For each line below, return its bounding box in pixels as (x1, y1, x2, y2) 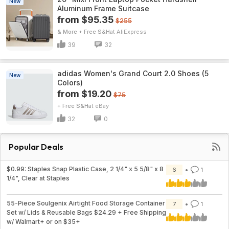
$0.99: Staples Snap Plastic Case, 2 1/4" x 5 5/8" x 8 (7, 165, 164, 173)
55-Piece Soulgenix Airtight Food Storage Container (7, 199, 165, 207)
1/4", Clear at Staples (7, 174, 70, 182)
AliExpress (117, 28, 147, 35)
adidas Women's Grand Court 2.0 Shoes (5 (57, 69, 209, 78)
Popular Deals (9, 142, 63, 152)
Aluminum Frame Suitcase (57, 4, 149, 13)
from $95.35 (57, 14, 113, 25)
